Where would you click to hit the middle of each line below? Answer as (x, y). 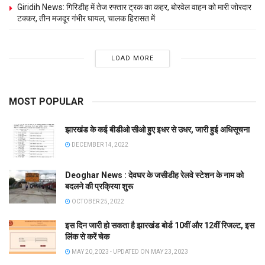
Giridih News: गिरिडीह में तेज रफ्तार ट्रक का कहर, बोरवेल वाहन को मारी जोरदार (134, 7)
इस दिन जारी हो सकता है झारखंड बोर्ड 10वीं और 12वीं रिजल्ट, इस (160, 226)
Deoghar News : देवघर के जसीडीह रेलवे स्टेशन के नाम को (154, 175)
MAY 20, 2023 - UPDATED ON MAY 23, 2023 (129, 252)
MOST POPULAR (46, 101)
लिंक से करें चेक (87, 237)
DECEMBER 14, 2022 (99, 144)
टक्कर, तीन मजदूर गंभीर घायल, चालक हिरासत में (86, 18)
